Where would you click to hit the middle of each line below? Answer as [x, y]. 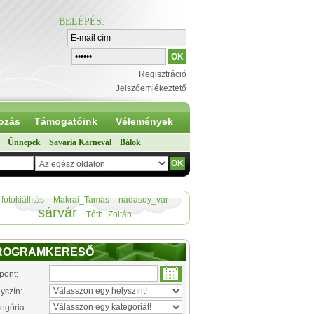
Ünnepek [24, 142]
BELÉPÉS [80, 21]
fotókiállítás [23, 200]
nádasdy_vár [143, 200]
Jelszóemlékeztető [151, 88]
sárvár [57, 212]
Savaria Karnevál [80, 142]
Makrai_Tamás [81, 200]
